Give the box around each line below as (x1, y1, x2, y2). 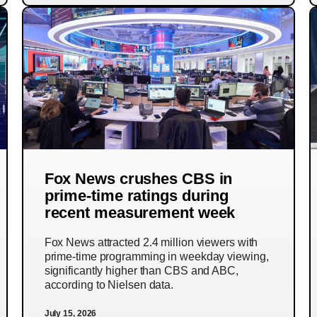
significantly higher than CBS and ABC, (44, 265, 238, 277)
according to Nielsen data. (44, 279, 174, 291)
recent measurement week (44, 204, 236, 221)
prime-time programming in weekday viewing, (44, 250, 269, 263)
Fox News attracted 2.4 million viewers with (44, 236, 258, 248)
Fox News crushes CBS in (44, 170, 233, 188)
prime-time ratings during (44, 187, 229, 204)
